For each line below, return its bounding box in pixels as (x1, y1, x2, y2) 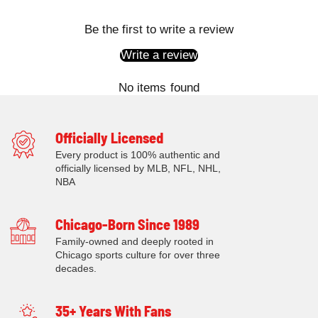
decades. (55, 262, 97, 274)
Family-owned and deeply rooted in (55, 235, 214, 247)
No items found (119, 80, 199, 94)
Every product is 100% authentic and (55, 148, 220, 160)
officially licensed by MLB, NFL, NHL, (55, 162, 221, 174)
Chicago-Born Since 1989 (55, 215, 199, 233)
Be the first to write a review (84, 22, 234, 36)
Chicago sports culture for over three (55, 248, 220, 261)
